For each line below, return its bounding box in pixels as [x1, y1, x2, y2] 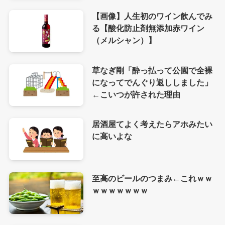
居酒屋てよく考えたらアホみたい [91, 120, 212, 129]
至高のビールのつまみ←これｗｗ [91, 174, 212, 183]
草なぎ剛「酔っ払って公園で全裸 [91, 65, 212, 75]
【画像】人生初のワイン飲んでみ [91, 12, 212, 21]
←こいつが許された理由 [91, 89, 180, 99]
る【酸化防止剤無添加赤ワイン [91, 24, 204, 33]
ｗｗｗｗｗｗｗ [91, 186, 148, 195]
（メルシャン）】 [91, 36, 156, 45]
